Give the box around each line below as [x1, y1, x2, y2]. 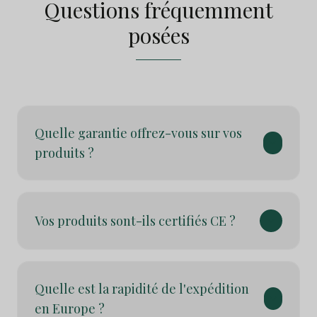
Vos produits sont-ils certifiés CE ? [35, 212, 236, 229]
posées [127, 21, 190, 50]
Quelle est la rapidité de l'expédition [35, 280, 249, 297]
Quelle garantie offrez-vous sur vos [35, 125, 242, 142]
